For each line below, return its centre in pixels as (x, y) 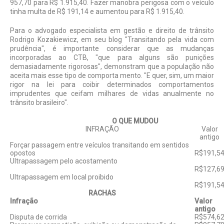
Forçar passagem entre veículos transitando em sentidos (99, 145)
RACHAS (102, 193)
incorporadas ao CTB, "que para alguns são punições (112, 57)
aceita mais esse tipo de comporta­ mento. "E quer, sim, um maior (112, 75)
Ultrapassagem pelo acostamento (64, 161)
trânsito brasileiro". (39, 102)
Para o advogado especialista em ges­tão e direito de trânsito (112, 30)
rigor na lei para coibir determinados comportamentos (112, 84)
